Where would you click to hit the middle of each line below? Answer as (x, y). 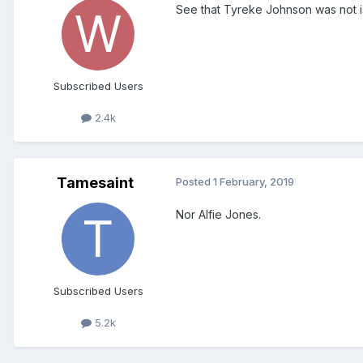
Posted (194, 182)
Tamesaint (95, 183)
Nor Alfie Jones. (218, 215)
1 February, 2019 (254, 182)
